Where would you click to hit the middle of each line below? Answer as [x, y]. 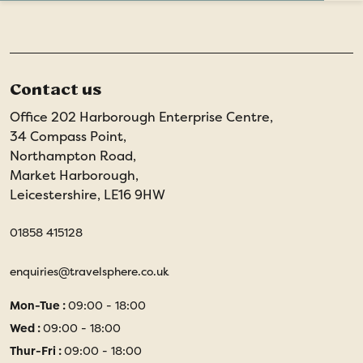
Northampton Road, [73, 156]
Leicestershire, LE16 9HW [88, 194]
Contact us [56, 89]
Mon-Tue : [39, 305]
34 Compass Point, [68, 136]
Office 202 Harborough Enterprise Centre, [141, 117]
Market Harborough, [74, 175]
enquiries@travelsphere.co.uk [90, 271]
